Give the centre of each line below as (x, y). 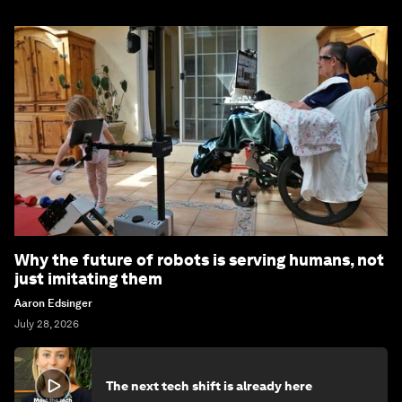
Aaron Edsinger (53, 304)
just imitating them (88, 279)
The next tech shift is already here (209, 386)
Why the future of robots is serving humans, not (199, 260)
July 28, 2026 (47, 324)
